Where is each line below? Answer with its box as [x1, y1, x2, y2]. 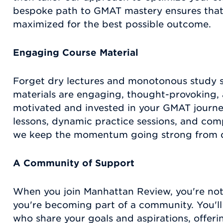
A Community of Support [13, 158, 134, 169]
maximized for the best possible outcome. [13, 19, 211, 30]
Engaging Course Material [13, 47, 138, 58]
